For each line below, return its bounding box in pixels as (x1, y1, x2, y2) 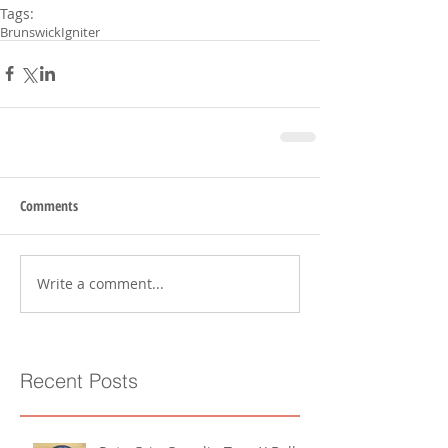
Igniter (61, 22, 100, 41)
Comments (20, 195, 78, 215)
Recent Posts (20, 367, 138, 393)
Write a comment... (37, 274, 164, 294)
